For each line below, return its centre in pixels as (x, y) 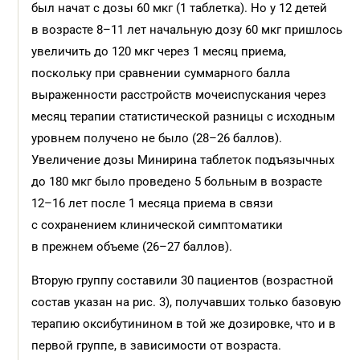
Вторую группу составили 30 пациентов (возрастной (183, 280)
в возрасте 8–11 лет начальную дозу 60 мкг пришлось (187, 30)
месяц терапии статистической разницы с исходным (184, 117)
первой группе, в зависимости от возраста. (157, 346)
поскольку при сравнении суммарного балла (161, 73)
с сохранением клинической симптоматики (157, 225)
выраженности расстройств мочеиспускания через (179, 95)
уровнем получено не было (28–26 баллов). (157, 138)
